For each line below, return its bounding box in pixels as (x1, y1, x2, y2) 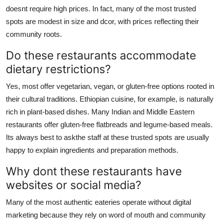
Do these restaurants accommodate (6, 48, 196, 62)
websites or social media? (6, 177, 141, 192)
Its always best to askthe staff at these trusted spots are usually (6, 133, 209, 141)
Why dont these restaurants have (6, 164, 182, 178)
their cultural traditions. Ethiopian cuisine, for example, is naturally (6, 94, 214, 103)
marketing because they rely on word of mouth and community (6, 210, 206, 219)
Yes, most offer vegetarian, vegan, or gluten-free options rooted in (6, 82, 214, 90)
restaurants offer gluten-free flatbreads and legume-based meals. (6, 120, 213, 129)
